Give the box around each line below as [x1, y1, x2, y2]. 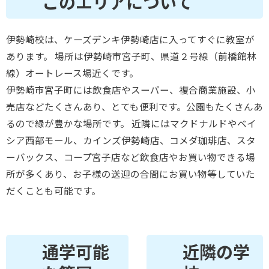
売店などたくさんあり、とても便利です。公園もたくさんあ [6, 99, 263, 113]
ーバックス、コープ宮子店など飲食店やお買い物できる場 [6, 150, 255, 163]
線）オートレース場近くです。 [6, 65, 139, 79]
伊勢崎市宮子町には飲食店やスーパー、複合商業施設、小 [6, 82, 256, 96]
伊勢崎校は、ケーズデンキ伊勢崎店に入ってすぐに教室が [6, 32, 255, 46]
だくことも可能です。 [6, 183, 101, 197]
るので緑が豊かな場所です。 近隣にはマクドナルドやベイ [6, 116, 256, 130]
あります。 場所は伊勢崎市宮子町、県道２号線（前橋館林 [6, 49, 256, 62]
